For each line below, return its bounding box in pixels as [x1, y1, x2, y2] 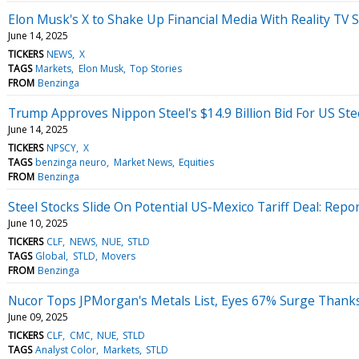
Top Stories [129, 61, 182, 75]
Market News [113, 155, 172, 169]
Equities [178, 155, 214, 169]
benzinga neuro [35, 155, 107, 169]
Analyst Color [35, 342, 97, 357]
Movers [101, 248, 135, 263]
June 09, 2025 [8, 309, 68, 324]
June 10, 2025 [8, 216, 68, 230]
